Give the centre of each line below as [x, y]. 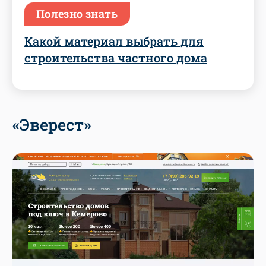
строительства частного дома [116, 58]
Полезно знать [77, 14]
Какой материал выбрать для [114, 41]
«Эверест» [52, 125]
